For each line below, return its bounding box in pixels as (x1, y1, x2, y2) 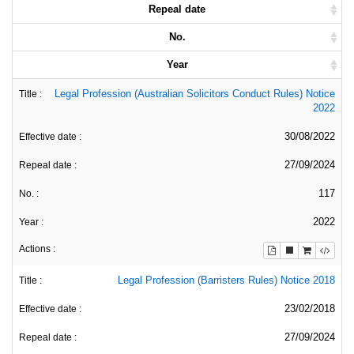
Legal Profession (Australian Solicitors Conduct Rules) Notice (55, 88, 335, 100)
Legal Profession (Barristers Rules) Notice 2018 (118, 274, 335, 286)
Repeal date (149, 3, 205, 15)
